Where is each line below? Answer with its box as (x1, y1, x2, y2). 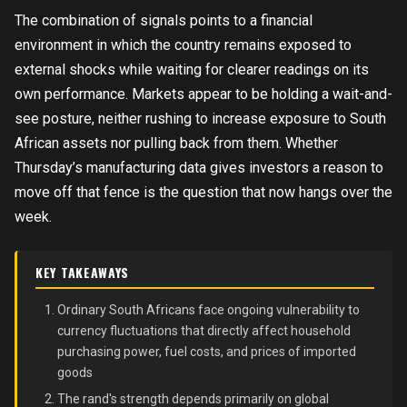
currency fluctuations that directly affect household (57, 323, 351, 338)
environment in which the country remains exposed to (15, 36, 352, 54)
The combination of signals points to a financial (15, 12, 313, 29)
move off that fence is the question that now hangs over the (15, 184, 392, 201)
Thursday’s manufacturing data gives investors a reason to (15, 159, 383, 176)
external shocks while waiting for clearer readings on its (15, 61, 369, 78)
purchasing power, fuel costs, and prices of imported (57, 344, 356, 359)
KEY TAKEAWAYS (35, 263, 130, 282)
